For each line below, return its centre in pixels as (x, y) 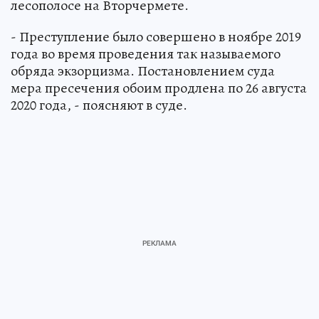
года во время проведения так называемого (146, 54)
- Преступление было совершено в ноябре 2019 (156, 37)
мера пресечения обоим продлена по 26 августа (159, 88)
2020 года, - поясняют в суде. (99, 105)
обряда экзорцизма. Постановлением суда (143, 71)
